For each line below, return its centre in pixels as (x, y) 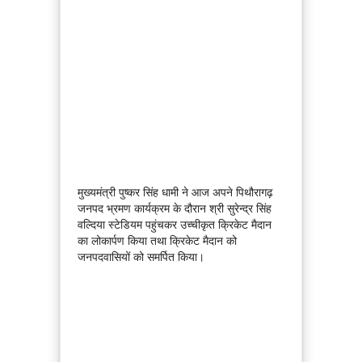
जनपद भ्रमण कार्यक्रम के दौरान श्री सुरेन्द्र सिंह (175, 209)
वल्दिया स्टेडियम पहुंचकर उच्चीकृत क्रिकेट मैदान (175, 225)
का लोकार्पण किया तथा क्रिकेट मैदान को (157, 241)
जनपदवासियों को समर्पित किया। (141, 257)
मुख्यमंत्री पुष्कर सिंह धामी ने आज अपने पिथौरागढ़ (175, 193)
